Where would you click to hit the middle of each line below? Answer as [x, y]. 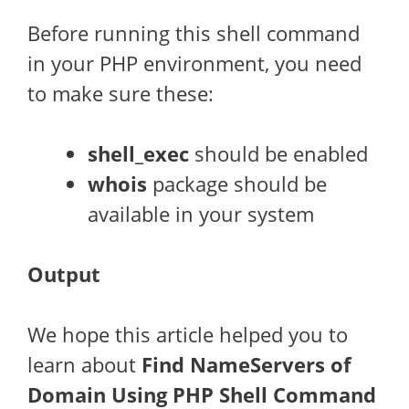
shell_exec [138, 153]
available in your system [201, 214]
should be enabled [278, 153]
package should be [237, 184]
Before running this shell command [194, 33]
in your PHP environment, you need [194, 63]
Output [64, 274]
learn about [84, 364]
